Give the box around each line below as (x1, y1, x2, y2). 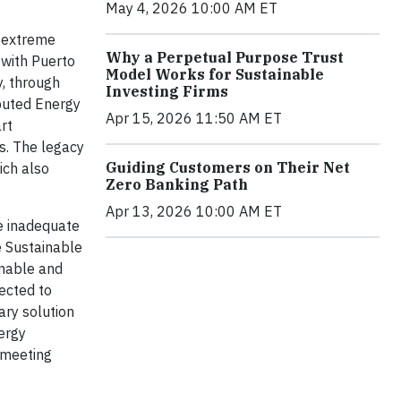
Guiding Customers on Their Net (106, 158, 350, 177)
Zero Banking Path (106, 175, 248, 194)
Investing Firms (106, 82, 228, 101)
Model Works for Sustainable (106, 65, 324, 84)
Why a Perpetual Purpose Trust (106, 48, 344, 67)
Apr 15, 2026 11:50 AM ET (106, 109, 282, 128)
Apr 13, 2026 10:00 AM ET (106, 202, 282, 221)
